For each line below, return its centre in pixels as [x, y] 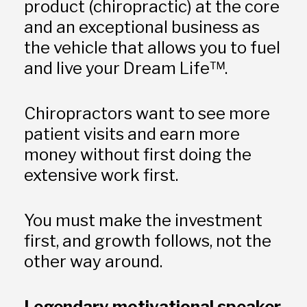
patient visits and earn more [132, 134]
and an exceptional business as [142, 27]
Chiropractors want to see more [147, 113]
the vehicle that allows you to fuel [152, 47]
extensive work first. [101, 175]
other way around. [95, 261]
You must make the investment [143, 220]
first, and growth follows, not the [147, 241]
